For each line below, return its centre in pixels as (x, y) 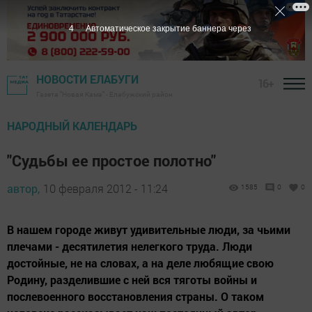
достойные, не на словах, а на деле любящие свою (140, 263)
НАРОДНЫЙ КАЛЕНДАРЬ (72, 126)
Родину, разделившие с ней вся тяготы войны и (132, 280)
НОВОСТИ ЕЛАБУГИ (87, 79)
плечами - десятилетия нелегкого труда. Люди (130, 247)
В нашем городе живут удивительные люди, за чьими (149, 230)
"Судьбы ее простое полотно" (111, 161)
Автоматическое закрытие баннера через (168, 29)
